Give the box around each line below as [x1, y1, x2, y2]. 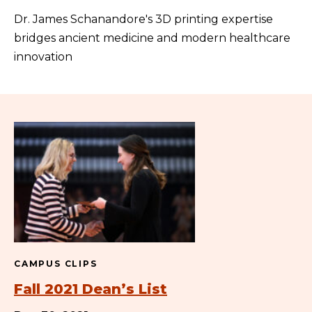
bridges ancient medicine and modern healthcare [14, 31, 290, 45]
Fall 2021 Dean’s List [14, 280, 167, 297]
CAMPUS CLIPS [14, 258, 97, 269]
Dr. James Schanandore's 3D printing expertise [14, 12, 273, 26]
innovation [14, 49, 72, 63]
